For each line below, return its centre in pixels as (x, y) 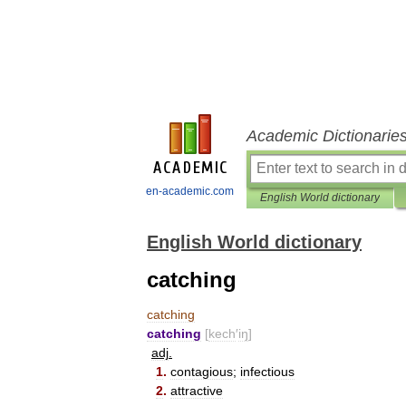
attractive (197, 391)
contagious (202, 372)
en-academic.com (190, 191)
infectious (267, 372)
